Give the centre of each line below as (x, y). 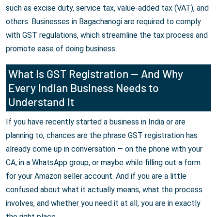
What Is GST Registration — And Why (96, 74)
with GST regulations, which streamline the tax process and (107, 35)
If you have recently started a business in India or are (96, 122)
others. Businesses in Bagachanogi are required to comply (103, 22)
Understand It (41, 102)
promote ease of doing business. (61, 49)
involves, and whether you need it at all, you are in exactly (103, 203)
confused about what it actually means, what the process (104, 190)
